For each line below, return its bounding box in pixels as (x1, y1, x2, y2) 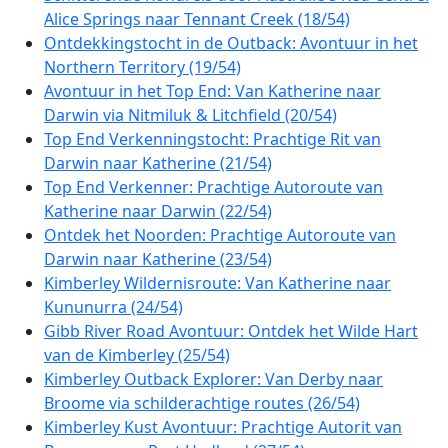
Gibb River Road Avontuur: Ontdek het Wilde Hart (44, 320, 418, 342)
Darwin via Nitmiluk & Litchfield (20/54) (44, 104, 337, 126)
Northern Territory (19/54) (44, 56, 241, 78)
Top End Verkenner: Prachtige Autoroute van (44, 176, 383, 198)
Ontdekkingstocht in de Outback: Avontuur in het (44, 32, 418, 54)
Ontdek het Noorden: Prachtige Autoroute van (44, 224, 396, 246)
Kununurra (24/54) (44, 296, 183, 318)
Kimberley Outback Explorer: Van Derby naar (44, 368, 383, 390)
